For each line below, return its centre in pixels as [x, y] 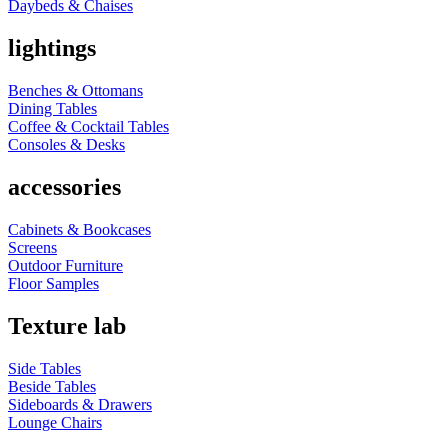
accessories [64, 187]
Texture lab [67, 326]
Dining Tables [52, 109]
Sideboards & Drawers [80, 404]
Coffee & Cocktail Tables [88, 127]
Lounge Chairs [55, 422]
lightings [52, 48]
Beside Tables [52, 386]
